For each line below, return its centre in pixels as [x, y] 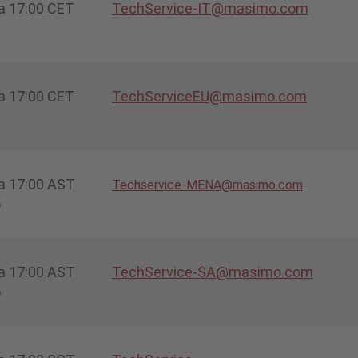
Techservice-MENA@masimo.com [207, 185]
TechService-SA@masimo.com [213, 272]
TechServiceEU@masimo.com [209, 96]
